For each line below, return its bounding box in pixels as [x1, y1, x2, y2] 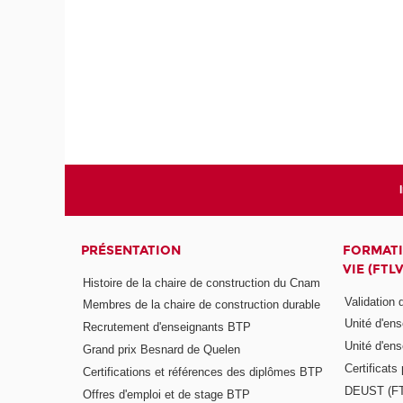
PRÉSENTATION [81, 243, 182, 259]
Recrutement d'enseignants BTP [83, 320, 252, 335]
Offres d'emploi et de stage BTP [83, 387, 251, 401]
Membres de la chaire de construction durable [83, 298, 321, 312]
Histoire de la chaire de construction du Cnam [83, 275, 321, 290]
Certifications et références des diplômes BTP [83, 365, 324, 380]
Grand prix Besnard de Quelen [83, 343, 241, 357]
